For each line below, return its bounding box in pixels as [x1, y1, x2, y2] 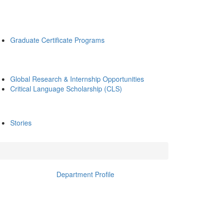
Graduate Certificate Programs [10, 35, 105, 45]
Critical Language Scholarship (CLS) [10, 84, 122, 93]
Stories [10, 118, 32, 127]
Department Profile [56, 169, 114, 179]
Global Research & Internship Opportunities [10, 74, 144, 84]
